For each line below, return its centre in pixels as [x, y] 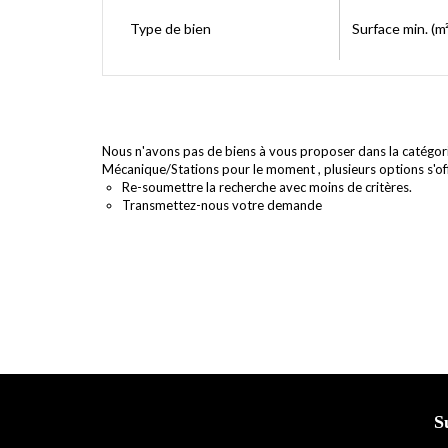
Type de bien [170, 28]
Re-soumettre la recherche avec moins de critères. [267, 187]
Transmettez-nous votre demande [222, 205]
